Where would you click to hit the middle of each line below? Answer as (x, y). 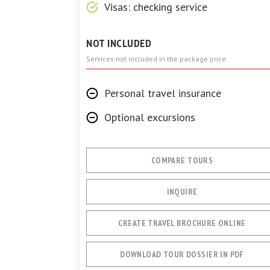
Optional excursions (150, 117)
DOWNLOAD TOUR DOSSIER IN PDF (182, 254)
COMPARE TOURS (182, 160)
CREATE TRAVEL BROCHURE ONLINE (182, 223)
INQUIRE (182, 192)
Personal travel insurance (163, 93)
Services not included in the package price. (157, 59)
